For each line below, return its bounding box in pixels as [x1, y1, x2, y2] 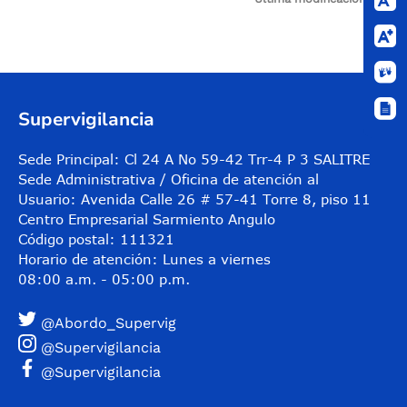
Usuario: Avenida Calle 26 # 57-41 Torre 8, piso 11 [18, 191, 371, 208]
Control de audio [35, 5, 151, 25]
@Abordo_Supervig [41, 314, 176, 333]
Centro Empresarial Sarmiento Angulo [18, 211, 275, 228]
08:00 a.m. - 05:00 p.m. [18, 271, 190, 288]
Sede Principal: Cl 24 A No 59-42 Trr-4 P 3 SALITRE [18, 151, 370, 168]
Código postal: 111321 [18, 231, 174, 248]
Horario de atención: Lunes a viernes [18, 251, 271, 268]
